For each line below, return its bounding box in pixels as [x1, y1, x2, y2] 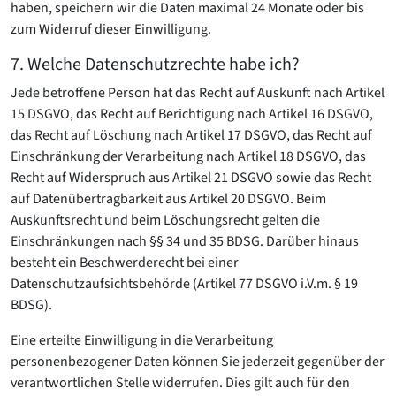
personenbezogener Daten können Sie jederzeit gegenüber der [11, 352, 385, 371]
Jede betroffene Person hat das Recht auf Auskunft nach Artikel [11, 83, 385, 103]
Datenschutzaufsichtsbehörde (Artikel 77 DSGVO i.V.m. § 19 [11, 274, 358, 293]
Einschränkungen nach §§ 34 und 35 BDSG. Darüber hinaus [11, 232, 359, 251]
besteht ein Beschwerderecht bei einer [11, 253, 239, 272]
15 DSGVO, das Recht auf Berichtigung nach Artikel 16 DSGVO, [11, 104, 373, 124]
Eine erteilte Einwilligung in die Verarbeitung [11, 331, 273, 350]
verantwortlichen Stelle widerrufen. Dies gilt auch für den [11, 373, 350, 392]
